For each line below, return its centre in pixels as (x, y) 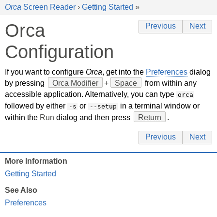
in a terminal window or (159, 106)
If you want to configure (45, 72)
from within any (170, 83)
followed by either (36, 106)
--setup (103, 106)
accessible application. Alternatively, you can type (91, 94)
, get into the (124, 72)
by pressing (26, 83)
